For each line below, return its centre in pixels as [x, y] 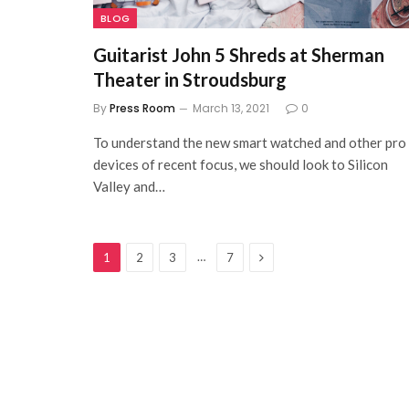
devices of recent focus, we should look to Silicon [241, 165]
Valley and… [129, 187]
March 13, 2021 [231, 109]
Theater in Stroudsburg [190, 80]
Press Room [142, 109]
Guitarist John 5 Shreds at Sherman [239, 55]
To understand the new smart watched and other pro [250, 143]
